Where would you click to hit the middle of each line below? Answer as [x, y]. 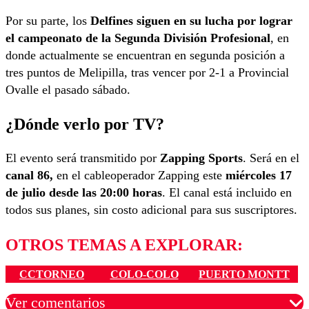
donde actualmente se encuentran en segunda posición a [145, 56]
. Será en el [271, 158]
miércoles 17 [259, 176]
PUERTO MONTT [244, 274]
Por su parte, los [48, 21]
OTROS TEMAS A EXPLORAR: [124, 245]
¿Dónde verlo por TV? [85, 124]
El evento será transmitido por [83, 158]
